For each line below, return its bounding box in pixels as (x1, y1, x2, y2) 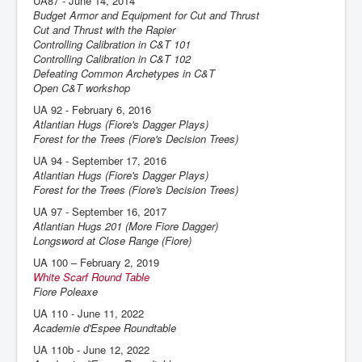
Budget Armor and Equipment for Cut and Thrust (33, 7, 259, 23)
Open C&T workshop (33, 80, 130, 95)
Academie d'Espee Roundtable (33, 320, 176, 335)
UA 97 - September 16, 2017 (33, 204, 170, 219)
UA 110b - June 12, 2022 (33, 342, 149, 357)
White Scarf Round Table (33, 269, 149, 284)
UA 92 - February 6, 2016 (33, 102, 154, 117)
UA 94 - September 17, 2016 (33, 153, 170, 168)
